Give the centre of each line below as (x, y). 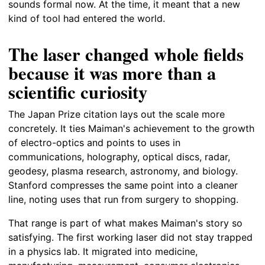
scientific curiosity (78, 91)
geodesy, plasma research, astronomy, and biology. (123, 171)
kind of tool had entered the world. (87, 18)
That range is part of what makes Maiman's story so (125, 223)
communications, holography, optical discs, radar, (119, 156)
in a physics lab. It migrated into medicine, (103, 251)
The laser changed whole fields (126, 54)
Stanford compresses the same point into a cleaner (123, 185)
